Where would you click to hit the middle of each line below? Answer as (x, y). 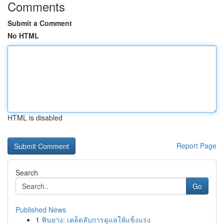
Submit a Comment (40, 23)
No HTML (23, 35)
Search (27, 172)
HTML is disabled (35, 117)
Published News (41, 209)
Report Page (196, 145)
